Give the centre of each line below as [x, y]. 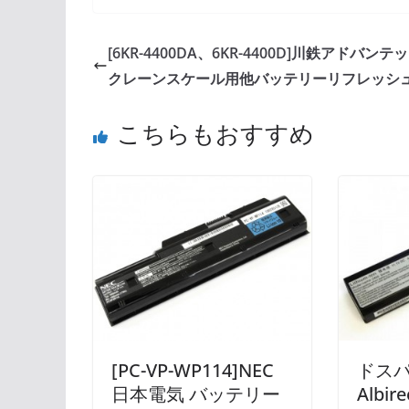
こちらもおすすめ [215, 134]
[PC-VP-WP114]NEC [193, 370]
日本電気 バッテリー [196, 393]
